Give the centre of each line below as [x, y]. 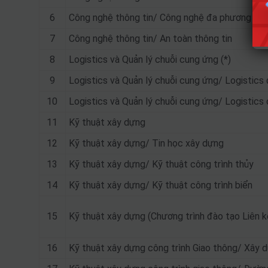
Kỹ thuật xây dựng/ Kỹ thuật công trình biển [160, 185]
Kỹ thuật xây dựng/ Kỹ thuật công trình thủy [161, 164]
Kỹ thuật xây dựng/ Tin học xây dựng [146, 143]
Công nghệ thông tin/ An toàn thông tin [150, 39]
